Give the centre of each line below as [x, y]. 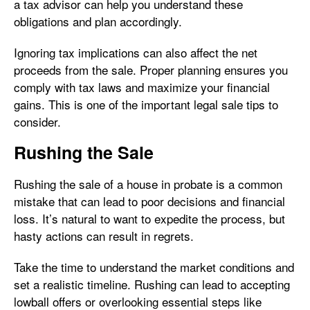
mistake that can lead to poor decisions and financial [149, 201]
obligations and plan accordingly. [98, 21]
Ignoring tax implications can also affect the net [136, 52]
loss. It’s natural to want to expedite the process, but [149, 218]
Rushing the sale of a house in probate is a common [148, 184]
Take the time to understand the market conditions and [154, 267]
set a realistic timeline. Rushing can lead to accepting [152, 284]
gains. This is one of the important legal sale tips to [146, 104]
